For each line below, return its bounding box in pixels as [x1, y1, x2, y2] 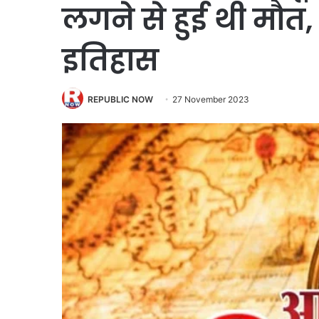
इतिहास [62, 39, 159, 80]
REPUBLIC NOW [88, 93, 153, 105]
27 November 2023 [172, 93, 249, 105]
